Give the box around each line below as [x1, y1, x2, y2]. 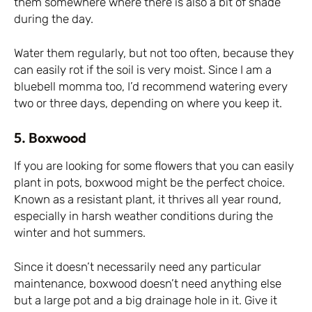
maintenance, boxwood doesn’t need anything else [14, 276, 281, 291]
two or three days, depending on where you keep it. [14, 96, 282, 111]
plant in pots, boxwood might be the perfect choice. [14, 175, 285, 189]
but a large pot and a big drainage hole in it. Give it [14, 293, 277, 308]
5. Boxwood [14, 128, 86, 146]
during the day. [14, 11, 93, 26]
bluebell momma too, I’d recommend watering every [14, 79, 288, 94]
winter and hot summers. [14, 225, 146, 240]
